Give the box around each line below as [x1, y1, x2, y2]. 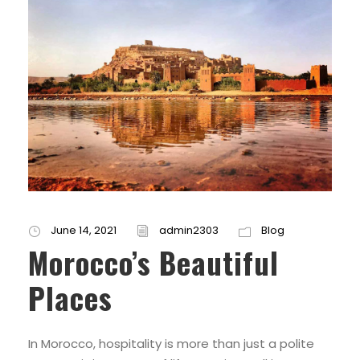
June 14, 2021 [51, 223, 117, 239]
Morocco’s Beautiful [28, 240, 279, 285]
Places [28, 276, 112, 321]
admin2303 [159, 223, 219, 239]
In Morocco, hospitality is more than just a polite [28, 335, 314, 353]
